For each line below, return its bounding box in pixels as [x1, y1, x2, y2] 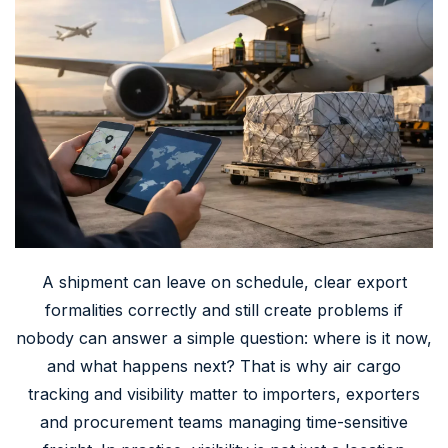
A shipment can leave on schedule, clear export [41, 271, 407, 292]
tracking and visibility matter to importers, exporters [28, 383, 420, 404]
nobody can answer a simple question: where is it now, [16, 327, 432, 348]
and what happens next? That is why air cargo [47, 355, 401, 376]
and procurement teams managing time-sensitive [40, 411, 408, 432]
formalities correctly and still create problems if [45, 299, 403, 320]
